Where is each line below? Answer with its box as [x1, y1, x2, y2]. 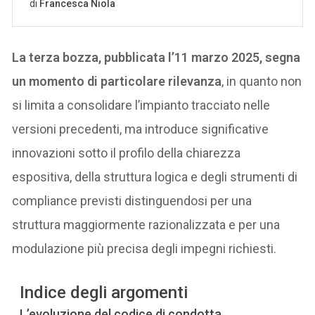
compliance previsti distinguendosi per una [12, 193, 252, 208]
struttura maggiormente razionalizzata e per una [12, 217, 281, 232]
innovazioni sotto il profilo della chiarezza [12, 145, 241, 160]
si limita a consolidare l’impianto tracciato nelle [12, 97, 271, 112]
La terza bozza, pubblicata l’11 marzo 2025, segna [12, 49, 301, 65]
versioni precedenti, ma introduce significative [12, 121, 269, 136]
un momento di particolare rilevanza [12, 73, 222, 89]
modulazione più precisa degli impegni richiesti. [12, 240, 277, 256]
